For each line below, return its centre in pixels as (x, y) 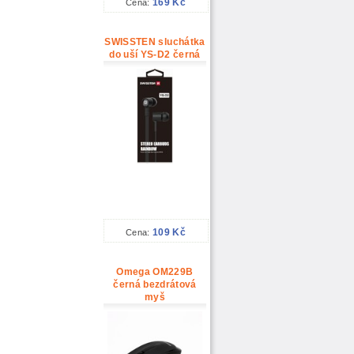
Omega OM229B (155, 272)
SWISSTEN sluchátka (155, 42)
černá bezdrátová (155, 285)
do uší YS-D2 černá (155, 55)
